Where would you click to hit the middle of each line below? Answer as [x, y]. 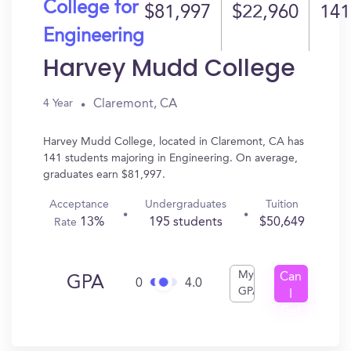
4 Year [58, 103]
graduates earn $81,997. [104, 175]
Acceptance [79, 204]
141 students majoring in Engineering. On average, [170, 158]
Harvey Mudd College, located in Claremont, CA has [174, 142]
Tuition [282, 204]
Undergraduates [185, 204]
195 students [185, 223]
